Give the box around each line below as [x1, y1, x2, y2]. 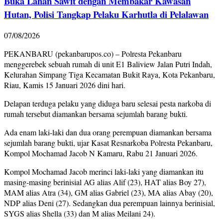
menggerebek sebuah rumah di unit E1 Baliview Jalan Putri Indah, [4, 59, 212, 70]
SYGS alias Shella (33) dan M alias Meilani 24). [4, 208, 155, 219]
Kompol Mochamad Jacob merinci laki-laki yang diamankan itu [4, 166, 204, 177]
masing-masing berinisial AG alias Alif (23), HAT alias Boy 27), [4, 177, 206, 188]
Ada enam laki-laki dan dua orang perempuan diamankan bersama [4, 127, 212, 138]
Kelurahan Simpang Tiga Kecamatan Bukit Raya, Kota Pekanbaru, [4, 69, 215, 80]
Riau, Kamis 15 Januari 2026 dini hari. [4, 80, 125, 91]
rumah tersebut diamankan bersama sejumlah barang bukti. [4, 109, 188, 119]
